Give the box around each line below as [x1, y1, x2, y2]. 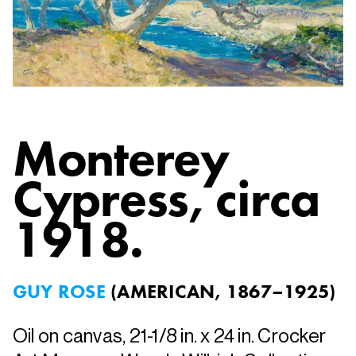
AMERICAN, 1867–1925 [117, 278, 329, 304]
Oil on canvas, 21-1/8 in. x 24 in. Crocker [13, 324, 327, 346]
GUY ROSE [13, 278, 111, 304]
